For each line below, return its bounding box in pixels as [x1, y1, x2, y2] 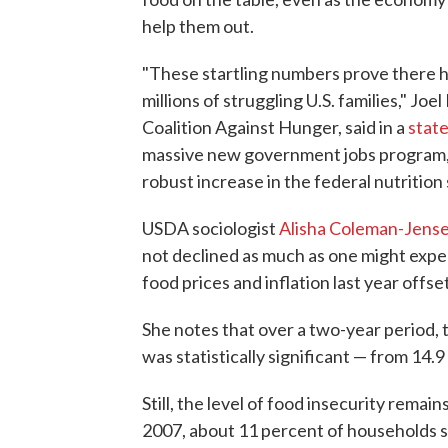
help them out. [142, 15, 254, 38]
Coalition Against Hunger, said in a [142, 116, 408, 139]
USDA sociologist [142, 217, 279, 240]
